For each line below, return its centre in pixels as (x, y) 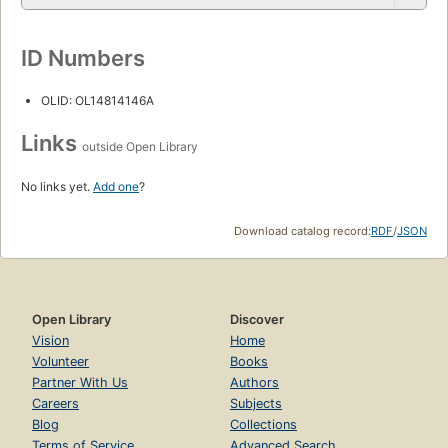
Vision (50, 341)
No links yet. (57, 187)
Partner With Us (80, 383)
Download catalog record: (302, 231)
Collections (263, 425)
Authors (254, 383)
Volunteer (60, 362)
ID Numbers (83, 58)
